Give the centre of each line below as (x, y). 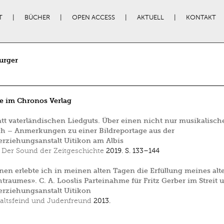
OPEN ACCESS (93, 17)
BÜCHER (37, 17)
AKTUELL (150, 17)
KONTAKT (201, 17)
